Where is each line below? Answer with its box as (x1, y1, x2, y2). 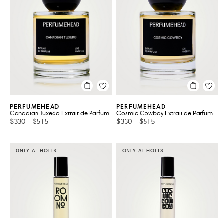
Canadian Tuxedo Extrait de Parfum (10, 109, 109, 117)
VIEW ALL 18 (41, 28, 88, 36)
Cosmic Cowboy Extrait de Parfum (116, 109, 213, 117)
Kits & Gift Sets (22, 1, 69, 9)
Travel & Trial (22, 15, 64, 23)
